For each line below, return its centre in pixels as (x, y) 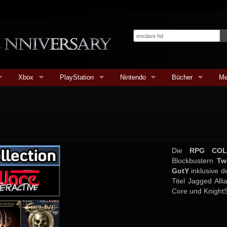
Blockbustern (194, 161)
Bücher (182, 77)
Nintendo (133, 77)
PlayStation (77, 77)
